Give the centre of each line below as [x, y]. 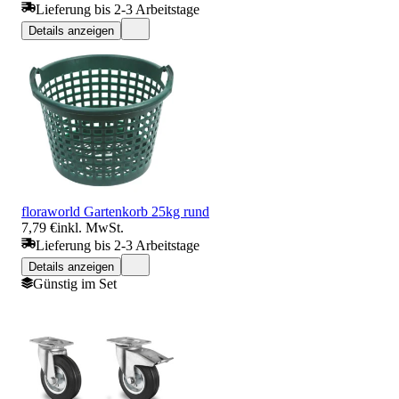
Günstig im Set [75, 283]
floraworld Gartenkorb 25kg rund [115, 211]
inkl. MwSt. [90, 227]
